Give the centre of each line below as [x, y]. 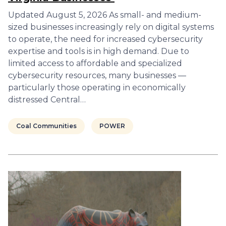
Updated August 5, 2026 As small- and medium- [105, 15]
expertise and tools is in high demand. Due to [99, 51]
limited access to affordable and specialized [95, 63]
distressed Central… [47, 100]
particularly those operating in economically [97, 88]
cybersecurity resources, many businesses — [97, 75]
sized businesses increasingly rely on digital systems [111, 27]
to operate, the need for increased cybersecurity [105, 39]
